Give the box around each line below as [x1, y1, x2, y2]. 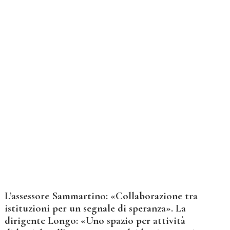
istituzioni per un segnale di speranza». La [4, 202, 186, 215]
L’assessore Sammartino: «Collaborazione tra [4, 189, 198, 203]
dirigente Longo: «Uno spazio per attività [4, 214, 185, 227]
